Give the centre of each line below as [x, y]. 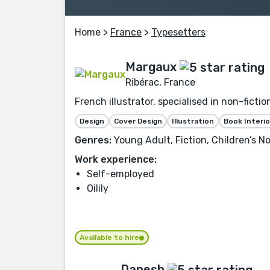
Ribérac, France [160, 83]
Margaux [151, 67]
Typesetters [178, 32]
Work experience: [116, 160]
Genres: [93, 140]
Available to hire [109, 237]
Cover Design [138, 121]
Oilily [98, 189]
